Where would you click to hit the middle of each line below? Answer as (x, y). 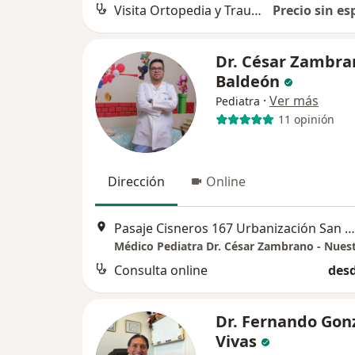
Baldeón (248, 81)
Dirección (136, 181)
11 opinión (306, 120)
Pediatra (238, 101)
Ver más (294, 100)
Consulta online (161, 271)
